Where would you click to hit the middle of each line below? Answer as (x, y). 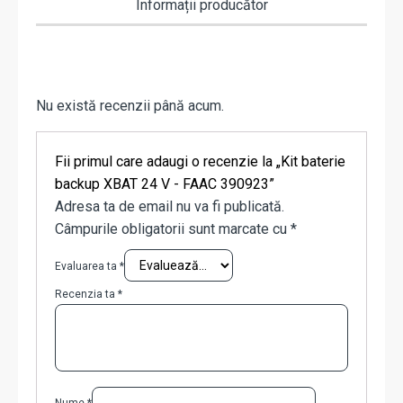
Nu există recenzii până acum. (130, 106)
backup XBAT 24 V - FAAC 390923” (165, 184)
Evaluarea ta (87, 267)
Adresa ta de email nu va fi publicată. (170, 207)
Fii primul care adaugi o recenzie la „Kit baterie (200, 162)
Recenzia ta (86, 295)
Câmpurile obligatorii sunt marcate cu (173, 229)
